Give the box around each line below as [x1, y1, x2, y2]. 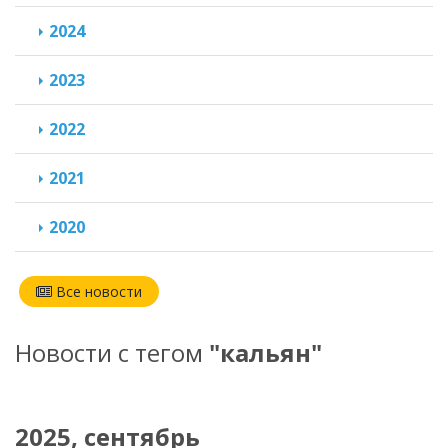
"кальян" [209, 335, 322, 369]
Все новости [52, 281, 142, 301]
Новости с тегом [15, 335, 209, 369]
